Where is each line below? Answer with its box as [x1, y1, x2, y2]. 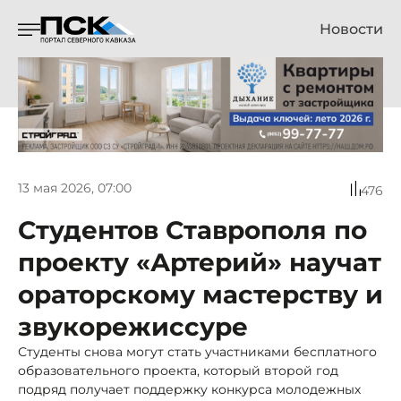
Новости [320, 21, 383, 38]
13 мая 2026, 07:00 [18, 180, 132, 197]
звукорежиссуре [18, 311, 248, 342]
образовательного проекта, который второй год [18, 362, 338, 379]
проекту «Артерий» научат [18, 246, 381, 277]
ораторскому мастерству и [18, 278, 383, 310]
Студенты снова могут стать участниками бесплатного [18, 343, 377, 360]
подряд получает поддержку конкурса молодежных [18, 380, 361, 397]
